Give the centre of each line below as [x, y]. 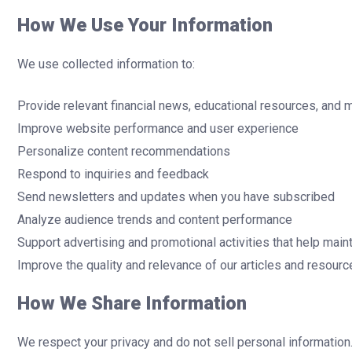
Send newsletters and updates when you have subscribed [176, 196]
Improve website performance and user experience [158, 128]
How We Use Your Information [145, 25]
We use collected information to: [106, 64]
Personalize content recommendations [124, 151]
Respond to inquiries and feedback [113, 174]
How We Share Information [132, 303]
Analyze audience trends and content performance [155, 219]
